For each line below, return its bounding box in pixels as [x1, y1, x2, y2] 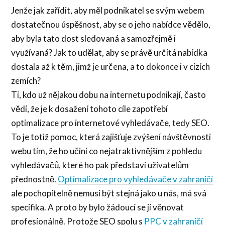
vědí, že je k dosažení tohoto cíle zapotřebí [11, 103, 168, 114]
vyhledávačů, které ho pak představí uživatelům [11, 159, 189, 170]
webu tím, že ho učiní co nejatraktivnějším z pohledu [11, 145, 202, 156]
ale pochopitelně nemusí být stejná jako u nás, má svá [11, 187, 207, 198]
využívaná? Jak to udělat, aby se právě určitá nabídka [11, 47, 208, 58]
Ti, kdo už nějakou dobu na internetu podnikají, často [11, 89, 206, 100]
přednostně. [11, 173, 58, 184]
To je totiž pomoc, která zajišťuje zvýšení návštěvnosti [11, 131, 211, 142]
